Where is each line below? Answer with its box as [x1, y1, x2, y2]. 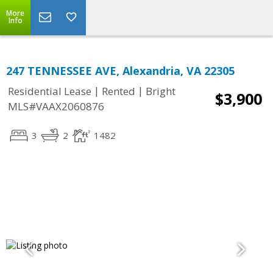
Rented [102, 84, 135, 99]
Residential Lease [8, 84, 91, 99]
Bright [146, 84, 175, 99]
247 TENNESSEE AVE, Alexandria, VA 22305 [6, 63, 235, 78]
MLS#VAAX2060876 [8, 99, 104, 114]
